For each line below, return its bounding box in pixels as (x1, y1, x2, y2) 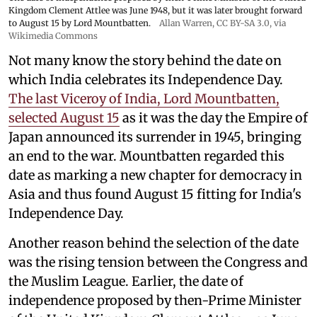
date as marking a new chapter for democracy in (8, 167, 302, 184)
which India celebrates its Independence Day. (8, 71, 283, 88)
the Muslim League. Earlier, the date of (8, 273, 243, 290)
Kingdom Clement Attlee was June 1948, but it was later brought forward (8, 5, 302, 16)
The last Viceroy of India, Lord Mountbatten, (8, 91, 279, 108)
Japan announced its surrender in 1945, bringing (8, 129, 301, 146)
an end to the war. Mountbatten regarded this (8, 148, 284, 165)
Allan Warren (159, 18, 212, 29)
